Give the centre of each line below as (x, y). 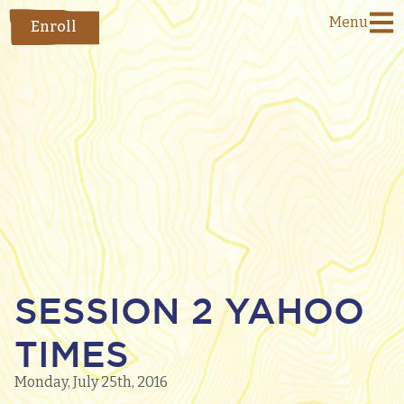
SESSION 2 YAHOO (189, 310)
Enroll (54, 27)
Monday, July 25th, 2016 (91, 382)
